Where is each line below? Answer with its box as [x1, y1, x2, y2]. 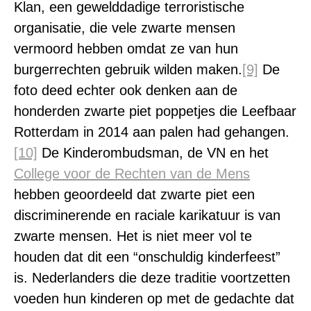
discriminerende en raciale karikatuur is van [14, 207, 280, 223]
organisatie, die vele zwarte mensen [14, 19, 235, 35]
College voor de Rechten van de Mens [14, 165, 250, 181]
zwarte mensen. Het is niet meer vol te [14, 228, 252, 244]
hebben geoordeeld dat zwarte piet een [14, 186, 255, 202]
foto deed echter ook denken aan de [14, 82, 237, 98]
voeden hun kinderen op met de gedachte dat [14, 290, 294, 306]
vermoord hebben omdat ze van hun [14, 40, 238, 56]
